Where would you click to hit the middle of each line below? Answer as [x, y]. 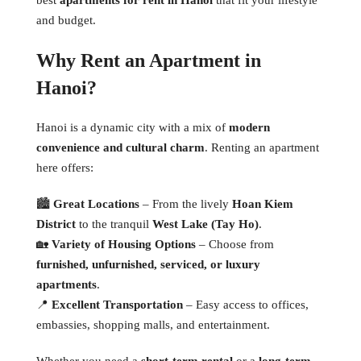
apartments [66, 284]
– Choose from [235, 244]
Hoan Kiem [263, 203]
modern [249, 127]
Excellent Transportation [117, 304]
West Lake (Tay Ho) [205, 224]
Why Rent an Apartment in [149, 60]
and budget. [66, 20]
